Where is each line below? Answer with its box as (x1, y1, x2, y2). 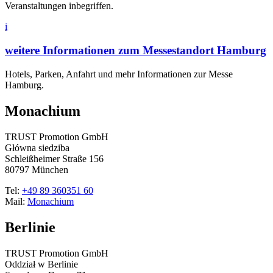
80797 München (5, 164, 68, 175)
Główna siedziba (5, 142, 69, 153)
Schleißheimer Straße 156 (5, 153, 104, 164)
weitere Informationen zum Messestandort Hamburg (5, 44, 266, 57)
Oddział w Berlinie (5, 258, 78, 269)
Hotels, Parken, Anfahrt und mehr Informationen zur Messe (5, 68, 233, 79)
